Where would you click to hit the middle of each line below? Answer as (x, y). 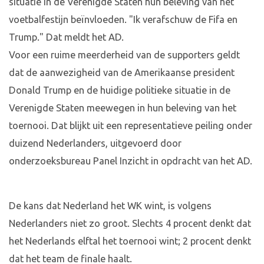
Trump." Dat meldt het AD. (66, 37)
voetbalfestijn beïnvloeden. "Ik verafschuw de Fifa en (123, 20)
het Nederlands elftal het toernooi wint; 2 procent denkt (130, 241)
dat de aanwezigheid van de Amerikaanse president (122, 73)
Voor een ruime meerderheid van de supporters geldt (124, 55)
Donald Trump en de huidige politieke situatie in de (120, 90)
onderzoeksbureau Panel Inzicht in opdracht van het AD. (131, 161)
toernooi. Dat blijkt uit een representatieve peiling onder (131, 126)
